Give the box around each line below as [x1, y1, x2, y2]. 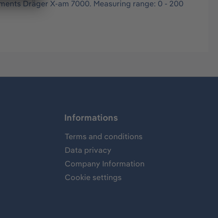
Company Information [65, 159, 145, 169]
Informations [64, 112, 118, 124]
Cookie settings [65, 172, 122, 182]
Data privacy [65, 145, 111, 155]
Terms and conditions [65, 131, 143, 142]
